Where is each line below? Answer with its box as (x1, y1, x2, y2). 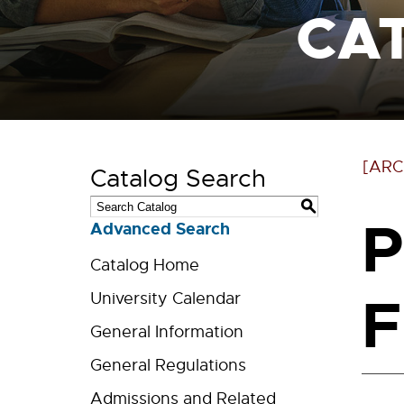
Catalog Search (90, 163, 266, 194)
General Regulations (90, 355, 246, 375)
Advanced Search (90, 218, 230, 240)
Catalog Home (90, 255, 199, 275)
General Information (90, 322, 243, 342)
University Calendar (90, 289, 241, 308)
